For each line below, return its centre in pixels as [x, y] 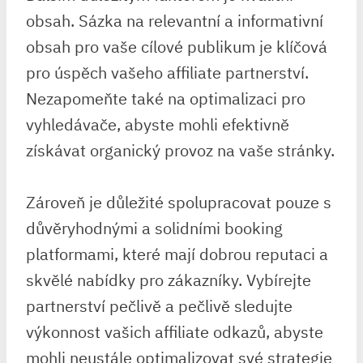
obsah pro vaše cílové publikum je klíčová [177, 47]
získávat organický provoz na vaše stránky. [180, 150]
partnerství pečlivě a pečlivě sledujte [159, 306]
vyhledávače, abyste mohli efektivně [158, 124]
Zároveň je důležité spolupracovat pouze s [179, 202]
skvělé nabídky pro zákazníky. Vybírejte [169, 280]
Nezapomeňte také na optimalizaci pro [166, 98]
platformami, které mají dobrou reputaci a [177, 254]
